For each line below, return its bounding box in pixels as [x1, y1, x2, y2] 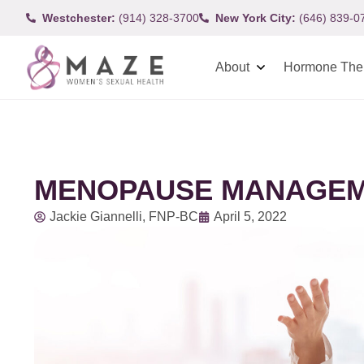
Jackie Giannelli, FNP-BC [50, 210, 198, 223]
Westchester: [42, 11, 115, 24]
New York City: [215, 11, 296, 24]
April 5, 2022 [214, 210, 287, 223]
